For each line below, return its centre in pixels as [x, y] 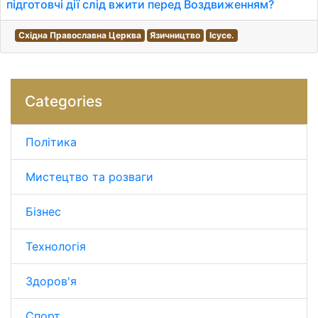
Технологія [56, 246]
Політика [51, 142]
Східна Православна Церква [79, 35]
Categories [64, 101]
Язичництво [175, 35]
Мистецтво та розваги [89, 177]
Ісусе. [221, 35]
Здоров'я [51, 281]
